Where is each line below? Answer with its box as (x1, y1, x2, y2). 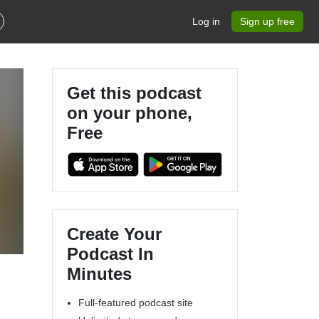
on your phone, (67, 103, 192, 122)
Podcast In (67, 244, 154, 263)
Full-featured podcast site (78, 296, 193, 308)
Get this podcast (67, 83, 202, 103)
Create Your (67, 224, 162, 244)
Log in (192, 16, 220, 27)
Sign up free (240, 16, 295, 27)
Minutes (67, 263, 132, 283)
